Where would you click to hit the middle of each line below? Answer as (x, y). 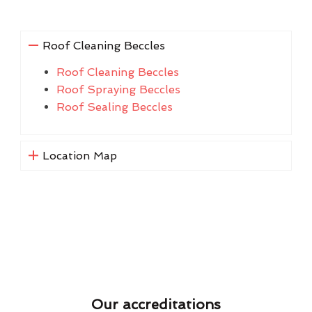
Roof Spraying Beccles (118, 89)
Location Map (79, 155)
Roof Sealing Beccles (115, 107)
